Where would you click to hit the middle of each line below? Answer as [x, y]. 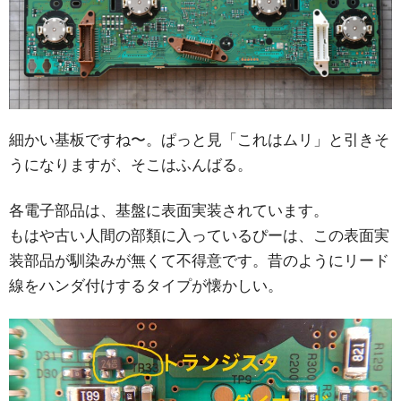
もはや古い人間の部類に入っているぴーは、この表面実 [199, 235]
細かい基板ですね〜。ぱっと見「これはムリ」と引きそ [199, 139]
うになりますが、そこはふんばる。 [131, 164]
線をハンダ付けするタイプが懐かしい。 [146, 285]
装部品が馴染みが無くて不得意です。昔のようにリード [199, 260]
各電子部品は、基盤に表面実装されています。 [169, 210]
